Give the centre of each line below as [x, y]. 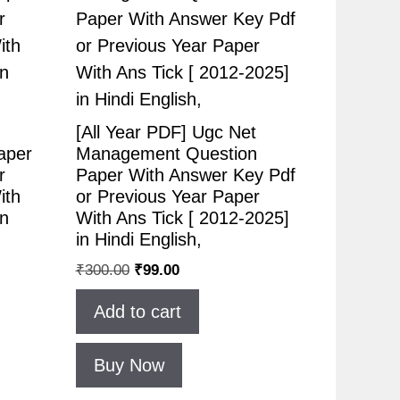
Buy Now [129, 365]
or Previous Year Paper [167, 197]
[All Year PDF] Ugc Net [166, 133]
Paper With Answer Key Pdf [185, 175]
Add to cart [137, 311]
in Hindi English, [138, 240]
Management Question [166, 154]
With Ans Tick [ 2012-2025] [182, 218]
